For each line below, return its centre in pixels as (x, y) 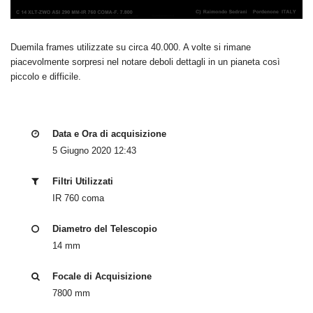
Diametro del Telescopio (105, 229)
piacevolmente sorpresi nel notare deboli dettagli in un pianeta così (145, 62)
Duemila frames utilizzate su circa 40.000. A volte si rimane (131, 48)
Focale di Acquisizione (102, 277)
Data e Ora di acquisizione (109, 134)
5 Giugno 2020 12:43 (94, 151)
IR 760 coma (78, 198)
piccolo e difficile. (46, 77)
